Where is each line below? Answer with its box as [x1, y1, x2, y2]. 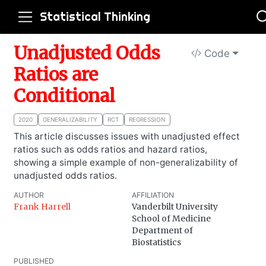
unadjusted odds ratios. [13, 170, 117, 182]
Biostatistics [131, 236, 181, 248]
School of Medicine [131, 213, 211, 224]
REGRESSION [129, 116, 166, 123]
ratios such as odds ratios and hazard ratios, [13, 144, 207, 156]
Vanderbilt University [131, 201, 218, 212]
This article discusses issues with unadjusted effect [13, 131, 240, 142]
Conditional [13, 84, 115, 107]
